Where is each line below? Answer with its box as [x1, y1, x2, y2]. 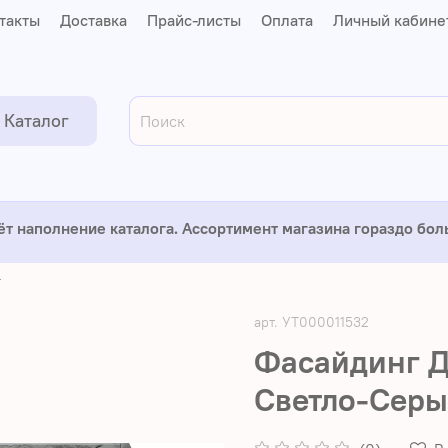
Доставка [60, 10, 128, 30]
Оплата [261, 10, 314, 30]
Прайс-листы [147, 10, 242, 30]
